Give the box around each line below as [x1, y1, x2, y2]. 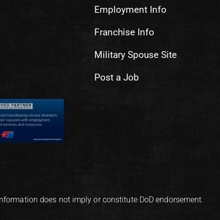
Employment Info [94, 4, 166, 15]
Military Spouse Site [94, 49, 177, 60]
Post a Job [94, 72, 139, 83]
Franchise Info [94, 27, 154, 38]
